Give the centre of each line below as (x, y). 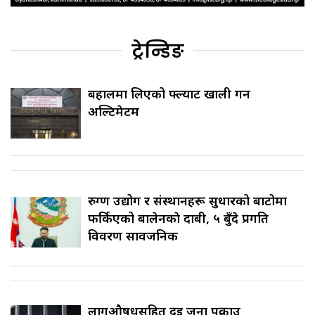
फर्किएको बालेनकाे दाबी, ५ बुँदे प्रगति (178, 218)
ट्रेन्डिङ (157, 52)
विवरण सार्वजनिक (133, 236)
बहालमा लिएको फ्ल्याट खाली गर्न (169, 94)
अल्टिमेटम (114, 111)
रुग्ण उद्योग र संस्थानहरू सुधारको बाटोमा (187, 201)
